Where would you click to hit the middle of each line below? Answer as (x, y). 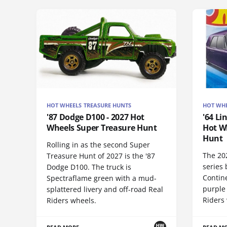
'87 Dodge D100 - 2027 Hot (96, 117)
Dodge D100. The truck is (89, 167)
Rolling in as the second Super (98, 144)
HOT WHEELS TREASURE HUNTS (89, 105)
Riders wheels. (71, 200)
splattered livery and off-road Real (105, 189)
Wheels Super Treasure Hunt (102, 127)
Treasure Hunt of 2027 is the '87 (101, 156)
